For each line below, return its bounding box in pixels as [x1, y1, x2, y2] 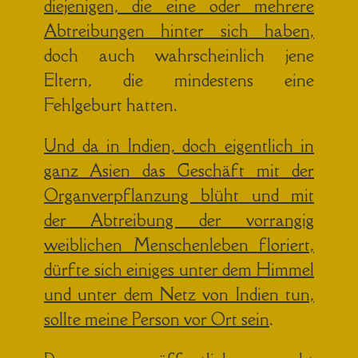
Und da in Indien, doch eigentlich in [44, 134, 314, 157]
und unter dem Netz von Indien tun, [44, 283, 314, 305]
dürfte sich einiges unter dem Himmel [44, 258, 314, 280]
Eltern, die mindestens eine [44, 69, 314, 91]
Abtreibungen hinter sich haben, [44, 19, 314, 42]
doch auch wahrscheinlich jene [44, 44, 314, 66]
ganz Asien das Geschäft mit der [44, 159, 314, 181]
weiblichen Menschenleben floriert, [44, 233, 314, 256]
